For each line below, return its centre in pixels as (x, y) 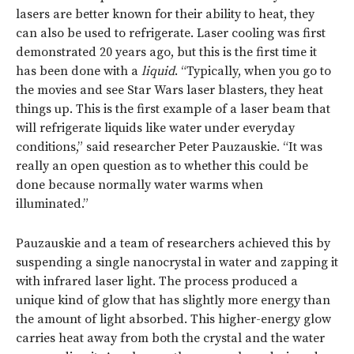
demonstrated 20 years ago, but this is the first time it (166, 53)
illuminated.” (52, 204)
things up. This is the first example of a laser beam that (173, 109)
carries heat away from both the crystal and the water (170, 339)
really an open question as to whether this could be (162, 166)
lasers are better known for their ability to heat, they (165, 15)
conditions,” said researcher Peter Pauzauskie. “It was (169, 147)
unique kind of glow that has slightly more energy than (173, 301)
